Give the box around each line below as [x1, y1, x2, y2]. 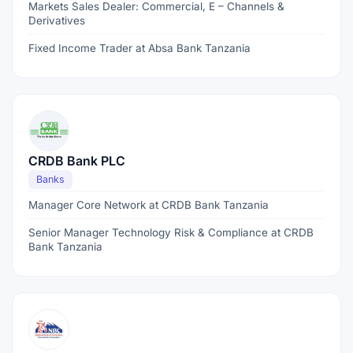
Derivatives [28, 14, 85, 27]
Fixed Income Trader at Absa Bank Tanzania [28, 42, 251, 54]
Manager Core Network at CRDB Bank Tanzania [28, 199, 269, 211]
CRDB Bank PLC [28, 153, 125, 169]
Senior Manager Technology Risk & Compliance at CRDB [28, 226, 314, 239]
